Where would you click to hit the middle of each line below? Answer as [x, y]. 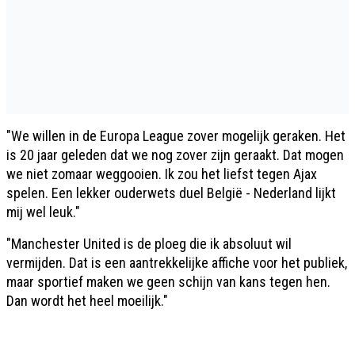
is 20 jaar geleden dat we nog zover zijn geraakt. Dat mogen [175, 155]
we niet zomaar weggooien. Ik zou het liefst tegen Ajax [162, 174]
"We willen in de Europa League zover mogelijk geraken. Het [176, 136]
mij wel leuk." [43, 212]
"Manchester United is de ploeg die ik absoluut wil [149, 244]
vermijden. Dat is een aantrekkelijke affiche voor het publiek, [177, 263]
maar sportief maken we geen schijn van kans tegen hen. [168, 282]
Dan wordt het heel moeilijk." [87, 301]
